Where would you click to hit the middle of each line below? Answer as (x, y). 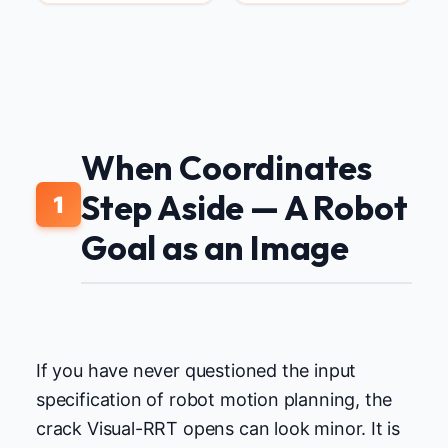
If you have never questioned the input (196, 370)
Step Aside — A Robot (244, 208)
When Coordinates (227, 168)
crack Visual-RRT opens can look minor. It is (218, 428)
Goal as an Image (215, 248)
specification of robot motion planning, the (214, 399)
